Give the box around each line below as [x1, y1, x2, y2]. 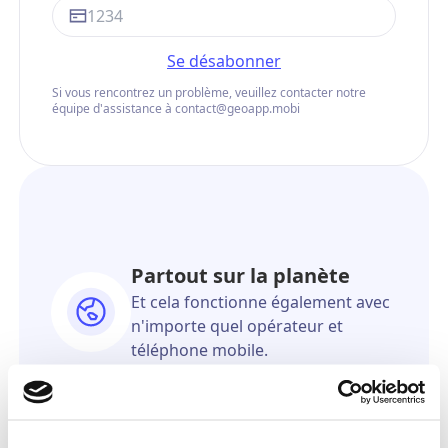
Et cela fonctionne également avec [130, 290, 390, 313]
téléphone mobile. [130, 338, 268, 361]
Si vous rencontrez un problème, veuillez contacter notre [51, 83, 366, 101]
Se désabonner [167, 49, 281, 72]
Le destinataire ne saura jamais [130, 418, 366, 441]
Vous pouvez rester [130, 361, 321, 389]
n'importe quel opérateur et [130, 314, 343, 337]
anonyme [130, 389, 224, 417]
